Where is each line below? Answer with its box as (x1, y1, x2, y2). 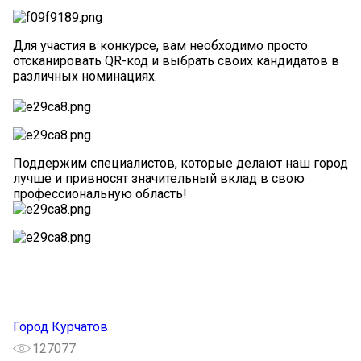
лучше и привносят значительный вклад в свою (13, 170, 305, 186)
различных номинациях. (13, 68, 157, 84)
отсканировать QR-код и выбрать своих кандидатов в (13, 52, 339, 68)
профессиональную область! (13, 185, 187, 201)
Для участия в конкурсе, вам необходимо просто (13, 37, 308, 53)
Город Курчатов (13, 318, 108, 334)
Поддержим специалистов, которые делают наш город (13, 155, 348, 171)
